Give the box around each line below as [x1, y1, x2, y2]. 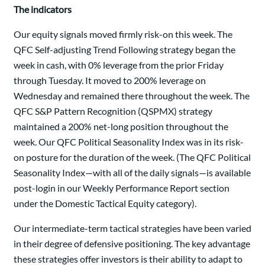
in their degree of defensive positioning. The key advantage [14, 238, 250, 249]
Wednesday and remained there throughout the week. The [14, 90, 250, 101]
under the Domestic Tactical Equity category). [14, 198, 196, 209]
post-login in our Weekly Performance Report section [14, 182, 230, 193]
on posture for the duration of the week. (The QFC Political [14, 151, 251, 163]
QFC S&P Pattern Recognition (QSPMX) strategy [14, 105, 212, 117]
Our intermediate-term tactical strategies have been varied [14, 222, 251, 234]
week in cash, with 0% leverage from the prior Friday [14, 59, 224, 70]
